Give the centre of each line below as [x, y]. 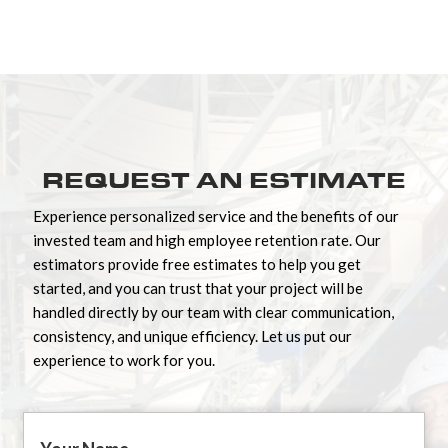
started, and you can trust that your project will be [198, 287]
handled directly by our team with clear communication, [213, 311]
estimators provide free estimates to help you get [197, 263]
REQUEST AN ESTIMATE [224, 180]
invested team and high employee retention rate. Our [207, 239]
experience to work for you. [124, 359]
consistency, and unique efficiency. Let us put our [192, 335]
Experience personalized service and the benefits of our [216, 215]
